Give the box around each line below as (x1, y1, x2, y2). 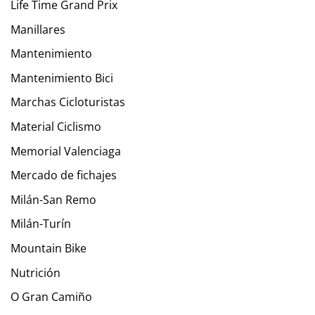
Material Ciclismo (11, 119, 101, 135)
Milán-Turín (11, 216, 71, 232)
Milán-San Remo (11, 191, 96, 207)
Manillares (11, 21, 65, 37)
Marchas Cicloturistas (11, 94, 125, 110)
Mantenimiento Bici (11, 70, 113, 86)
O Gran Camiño (11, 289, 92, 305)
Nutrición (11, 264, 60, 281)
